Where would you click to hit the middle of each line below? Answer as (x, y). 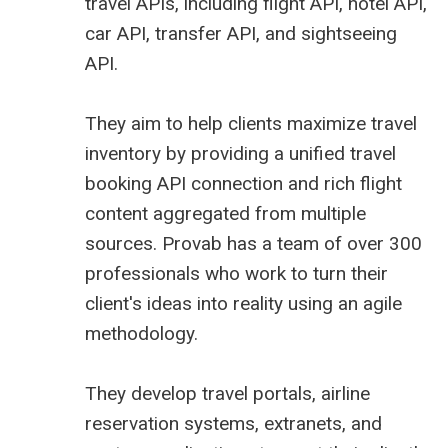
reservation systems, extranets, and (233, 424)
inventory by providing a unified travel (240, 154)
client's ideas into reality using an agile (243, 304)
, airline (341, 394)
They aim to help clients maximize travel (251, 124)
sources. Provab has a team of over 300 (253, 244)
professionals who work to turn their (236, 274)
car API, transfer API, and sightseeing (241, 34)
